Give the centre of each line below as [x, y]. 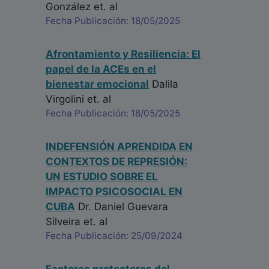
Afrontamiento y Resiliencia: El [123, 54]
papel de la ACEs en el [101, 69]
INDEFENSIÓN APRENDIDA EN [119, 147]
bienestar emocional [97, 84]
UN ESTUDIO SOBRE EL [102, 177]
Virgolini [65, 99]
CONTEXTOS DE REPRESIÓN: [116, 162]
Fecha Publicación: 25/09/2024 [114, 236]
